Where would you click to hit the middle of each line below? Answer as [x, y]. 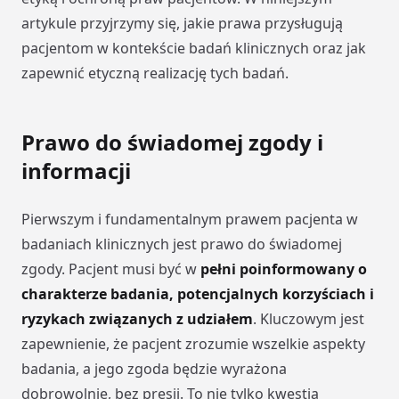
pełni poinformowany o [284, 269]
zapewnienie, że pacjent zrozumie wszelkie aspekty [193, 344]
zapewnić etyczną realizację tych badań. [155, 73]
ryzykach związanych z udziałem [137, 319]
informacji [76, 171]
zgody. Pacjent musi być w [111, 269]
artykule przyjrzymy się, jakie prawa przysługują [182, 24]
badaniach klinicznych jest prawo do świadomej [182, 244]
